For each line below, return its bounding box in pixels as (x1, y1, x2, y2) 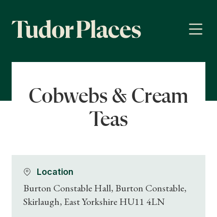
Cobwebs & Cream (28, 86, 189, 108)
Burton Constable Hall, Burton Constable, (23, 182, 186, 194)
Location (37, 167, 74, 177)
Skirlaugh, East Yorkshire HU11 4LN (23, 195, 165, 208)
